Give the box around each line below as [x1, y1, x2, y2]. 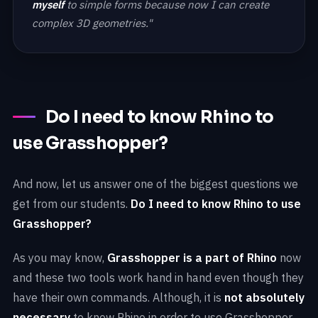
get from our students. [13, 196, 131, 211]
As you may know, [13, 250, 107, 265]
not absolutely [224, 290, 305, 305]
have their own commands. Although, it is [13, 290, 224, 305]
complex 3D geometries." [32, 16, 152, 30]
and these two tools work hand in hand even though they [13, 270, 304, 285]
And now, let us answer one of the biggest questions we [13, 176, 298, 191]
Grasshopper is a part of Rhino [107, 250, 277, 265]
